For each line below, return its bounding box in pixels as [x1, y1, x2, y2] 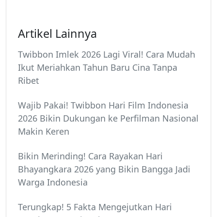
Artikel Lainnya [18, 26, 97, 42]
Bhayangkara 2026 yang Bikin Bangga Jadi [18, 163, 190, 175]
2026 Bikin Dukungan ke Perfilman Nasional [18, 112, 199, 124]
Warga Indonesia [18, 176, 88, 188]
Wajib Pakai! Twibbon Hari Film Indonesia [18, 99, 188, 111]
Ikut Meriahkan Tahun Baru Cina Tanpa [18, 62, 177, 74]
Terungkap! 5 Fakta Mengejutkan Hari [18, 201, 172, 213]
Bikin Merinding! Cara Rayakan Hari [18, 150, 163, 162]
